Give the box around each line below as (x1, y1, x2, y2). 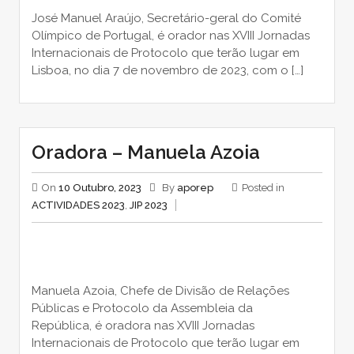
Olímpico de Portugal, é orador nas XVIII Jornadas (31, 28, 310, 43)
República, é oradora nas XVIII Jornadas (31, 318, 254, 333)
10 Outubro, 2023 (58, 182, 141, 194)
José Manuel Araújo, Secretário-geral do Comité (31, 11, 301, 26)
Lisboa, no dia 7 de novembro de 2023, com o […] (31, 63, 303, 78)
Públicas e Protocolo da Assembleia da (31, 300, 253, 315)
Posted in (241, 182, 284, 194)
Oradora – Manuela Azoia (31, 141, 260, 164)
